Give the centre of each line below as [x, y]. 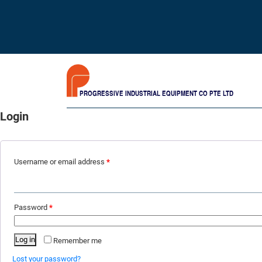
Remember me [78, 240]
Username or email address [60, 161]
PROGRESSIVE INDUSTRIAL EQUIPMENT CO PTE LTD [156, 93]
